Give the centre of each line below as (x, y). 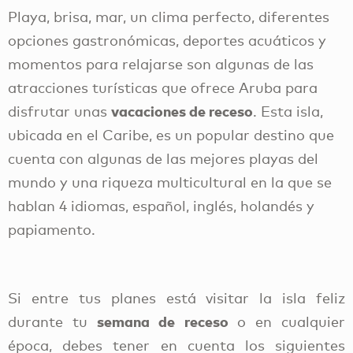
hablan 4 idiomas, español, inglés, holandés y (161, 205)
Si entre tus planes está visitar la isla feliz (176, 297)
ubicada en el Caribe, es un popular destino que (171, 134)
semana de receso (167, 321)
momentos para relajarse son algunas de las (161, 63)
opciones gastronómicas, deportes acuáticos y (167, 40)
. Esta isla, (288, 111)
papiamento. (52, 229)
